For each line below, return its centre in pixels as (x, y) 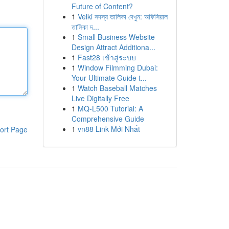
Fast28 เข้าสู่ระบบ (107, 57)
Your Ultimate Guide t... (109, 78)
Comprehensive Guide (108, 119)
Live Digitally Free (100, 98)
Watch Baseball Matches (117, 88)
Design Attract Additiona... (113, 47)
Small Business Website (116, 37)
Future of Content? (102, 6)
